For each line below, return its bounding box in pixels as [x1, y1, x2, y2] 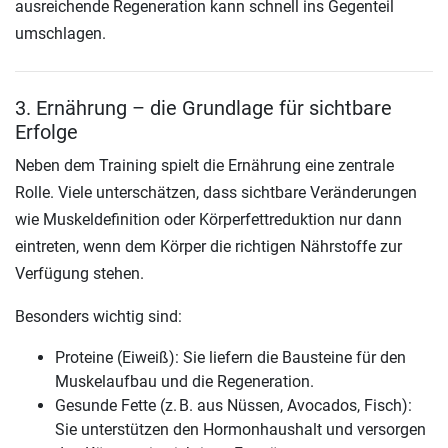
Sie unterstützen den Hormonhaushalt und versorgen [55, 419, 426, 439]
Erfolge [15, 119, 78, 144]
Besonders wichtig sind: [15, 306, 182, 326]
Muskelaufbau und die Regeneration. [55, 371, 314, 391]
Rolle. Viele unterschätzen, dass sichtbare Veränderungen [15, 182, 417, 202]
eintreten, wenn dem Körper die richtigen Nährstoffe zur [15, 236, 402, 256]
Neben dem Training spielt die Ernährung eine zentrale [15, 155, 394, 175]
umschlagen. [15, 23, 106, 43]
